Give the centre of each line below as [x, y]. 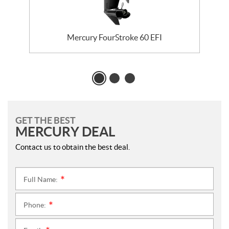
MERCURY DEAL [65, 132]
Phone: [36, 205]
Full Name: [41, 180]
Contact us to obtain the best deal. [73, 147]
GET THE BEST [45, 121]
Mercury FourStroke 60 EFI [114, 38]
